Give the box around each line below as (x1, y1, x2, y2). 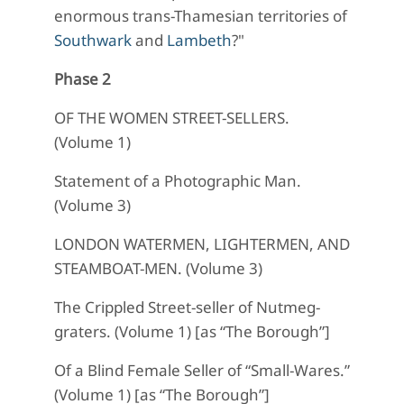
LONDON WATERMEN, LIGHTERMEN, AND (54, 234, 350, 254)
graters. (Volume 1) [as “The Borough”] (54, 321, 330, 342)
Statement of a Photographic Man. (54, 170, 301, 191)
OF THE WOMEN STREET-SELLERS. (54, 107, 289, 128)
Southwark (54, 30, 132, 50)
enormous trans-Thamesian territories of (54, 5, 347, 26)
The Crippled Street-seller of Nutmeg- (54, 297, 320, 317)
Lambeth (167, 30, 232, 50)
